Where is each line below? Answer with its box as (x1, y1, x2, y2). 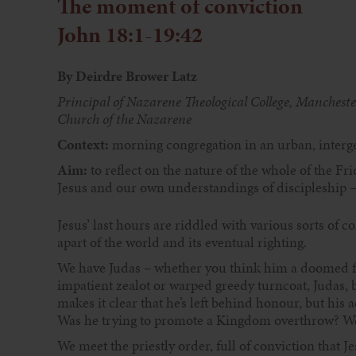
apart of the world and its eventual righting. (57, 232, 307, 252)
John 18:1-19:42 (57, 18, 203, 50)
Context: (57, 134, 112, 154)
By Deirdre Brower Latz (57, 66, 197, 86)
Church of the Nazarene (57, 109, 192, 129)
